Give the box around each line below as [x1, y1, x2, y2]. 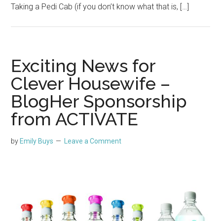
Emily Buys [20, 137, 54, 145]
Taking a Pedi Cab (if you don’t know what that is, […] [11, 1, 189, 11]
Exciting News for [11, 55, 156, 76]
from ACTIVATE [11, 108, 139, 129]
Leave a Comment [64, 137, 122, 145]
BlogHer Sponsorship [11, 90, 187, 111]
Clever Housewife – [11, 73, 171, 94]
